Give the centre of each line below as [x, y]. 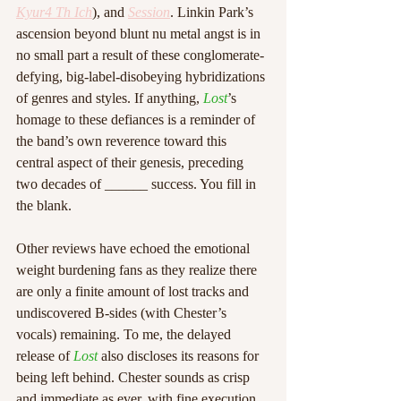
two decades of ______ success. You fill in [138, 184]
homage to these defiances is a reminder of [137, 119]
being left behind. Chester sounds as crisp [135, 377]
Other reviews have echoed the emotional [135, 248]
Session [149, 12]
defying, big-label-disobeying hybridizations [142, 77]
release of [45, 356]
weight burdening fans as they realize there [138, 270]
